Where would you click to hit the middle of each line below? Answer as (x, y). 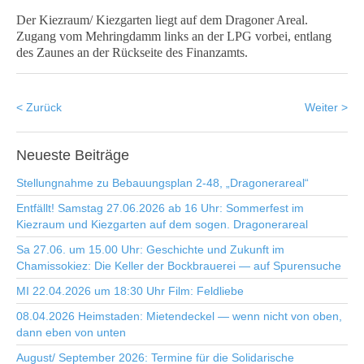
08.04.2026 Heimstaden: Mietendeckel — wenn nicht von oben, (179, 316)
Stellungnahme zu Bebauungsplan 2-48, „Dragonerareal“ (162, 183)
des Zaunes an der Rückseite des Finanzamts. (132, 52)
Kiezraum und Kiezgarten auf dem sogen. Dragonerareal (162, 224)
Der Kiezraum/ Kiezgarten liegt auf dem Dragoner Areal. (162, 20)
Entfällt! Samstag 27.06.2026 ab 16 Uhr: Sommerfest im (160, 208)
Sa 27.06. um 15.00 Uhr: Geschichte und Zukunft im (150, 249)
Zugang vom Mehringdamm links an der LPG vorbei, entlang (174, 36)
